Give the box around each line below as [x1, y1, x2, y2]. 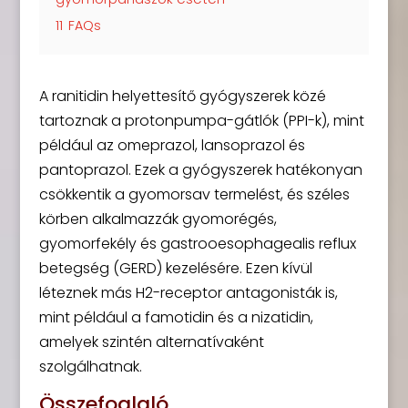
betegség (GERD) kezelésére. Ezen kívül [38, 258, 312, 279]
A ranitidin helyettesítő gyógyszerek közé [38, 86, 326, 107]
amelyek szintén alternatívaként [38, 331, 264, 352]
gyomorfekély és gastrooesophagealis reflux [38, 233, 356, 254]
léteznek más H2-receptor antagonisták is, [38, 282, 338, 303]
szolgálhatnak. [38, 356, 142, 377]
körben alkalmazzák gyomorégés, [38, 209, 277, 229]
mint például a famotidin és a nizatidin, [38, 307, 313, 328]
